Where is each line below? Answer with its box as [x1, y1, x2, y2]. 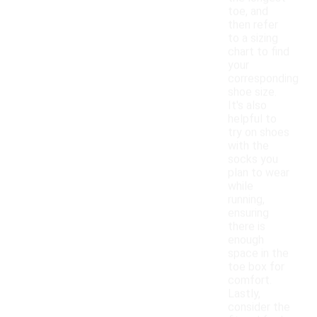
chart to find [228, 45, 289, 59]
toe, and [228, 4, 268, 18]
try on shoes [228, 125, 289, 139]
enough [228, 233, 264, 247]
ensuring [228, 206, 269, 220]
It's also [228, 98, 267, 113]
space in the [228, 246, 289, 260]
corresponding [228, 71, 299, 86]
